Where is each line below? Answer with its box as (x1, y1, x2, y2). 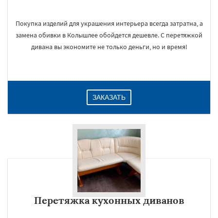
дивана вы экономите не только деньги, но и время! (31, 42, 187, 51)
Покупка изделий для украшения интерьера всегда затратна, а (15, 19, 203, 28)
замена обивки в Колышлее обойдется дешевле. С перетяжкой (16, 31, 202, 39)
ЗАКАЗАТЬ (92, 93, 126, 101)
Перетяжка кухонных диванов (34, 194, 184, 206)
